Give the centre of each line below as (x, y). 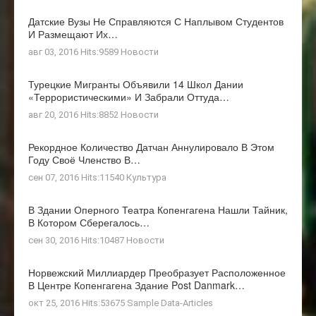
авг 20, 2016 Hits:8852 (74, 114)
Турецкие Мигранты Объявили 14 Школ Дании (136, 84)
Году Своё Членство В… (84, 159)
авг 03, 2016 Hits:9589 (74, 51)
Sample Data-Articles (170, 303)
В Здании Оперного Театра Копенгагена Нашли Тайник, (158, 209)
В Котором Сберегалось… (89, 222)
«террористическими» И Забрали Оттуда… (129, 96)
